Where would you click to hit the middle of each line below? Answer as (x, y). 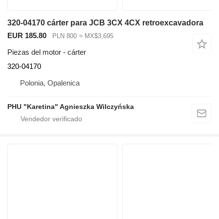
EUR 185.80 (27, 35)
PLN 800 (65, 36)
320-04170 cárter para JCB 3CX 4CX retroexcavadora (105, 22)
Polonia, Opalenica (50, 83)
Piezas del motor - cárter (47, 52)
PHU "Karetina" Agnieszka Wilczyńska (71, 107)
